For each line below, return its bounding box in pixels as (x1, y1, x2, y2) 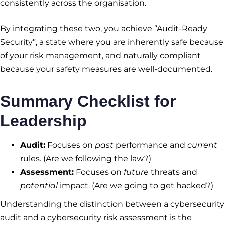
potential (20, 181, 58, 191)
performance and (114, 140, 187, 150)
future (124, 167, 149, 177)
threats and (149, 167, 197, 177)
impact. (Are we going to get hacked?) (58, 181, 213, 191)
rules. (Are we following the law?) (20, 154, 151, 164)
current (187, 140, 217, 150)
